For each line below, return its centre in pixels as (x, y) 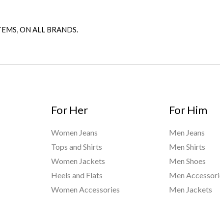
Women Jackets (78, 161)
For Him (188, 110)
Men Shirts (187, 147)
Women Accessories (85, 190)
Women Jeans (74, 133)
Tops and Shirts (76, 147)
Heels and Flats (77, 175)
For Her (69, 110)
